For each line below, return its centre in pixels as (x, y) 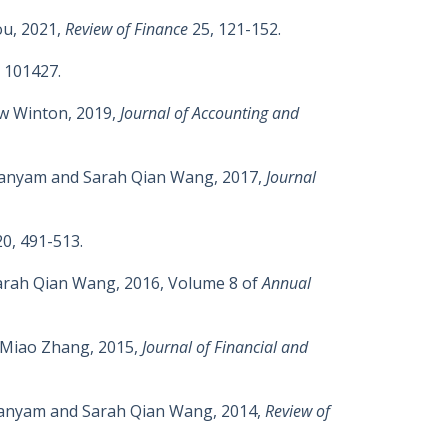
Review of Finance (126, 29)
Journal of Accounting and (209, 113)
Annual (286, 283)
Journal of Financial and (225, 347)
